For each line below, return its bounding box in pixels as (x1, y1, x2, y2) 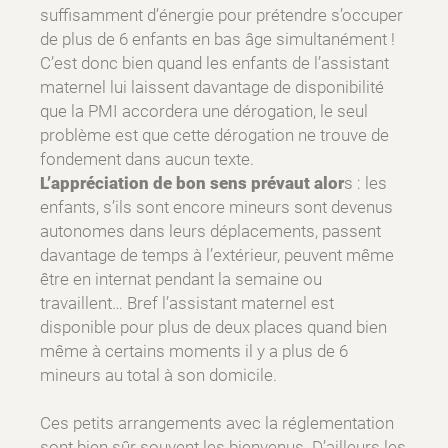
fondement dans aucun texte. (40, 149, 254, 170)
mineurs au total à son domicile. (40, 365, 277, 386)
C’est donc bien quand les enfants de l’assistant (40, 53, 389, 74)
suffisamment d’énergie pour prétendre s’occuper (40, 5, 403, 26)
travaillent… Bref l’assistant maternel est (40, 293, 334, 314)
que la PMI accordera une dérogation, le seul (40, 101, 368, 122)
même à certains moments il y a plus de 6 (40, 341, 348, 362)
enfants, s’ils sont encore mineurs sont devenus (40, 197, 393, 218)
